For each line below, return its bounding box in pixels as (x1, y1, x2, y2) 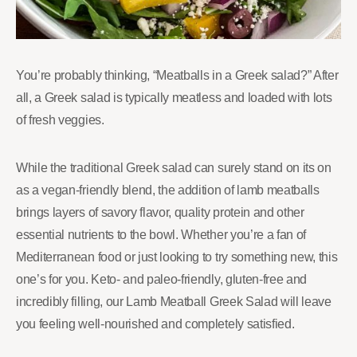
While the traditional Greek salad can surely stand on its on (16, 161, 331, 175)
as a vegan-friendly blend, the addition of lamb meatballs (16, 183, 320, 197)
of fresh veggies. (16, 113, 104, 127)
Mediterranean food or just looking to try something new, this (16, 250, 338, 264)
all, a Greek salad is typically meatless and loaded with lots (16, 91, 332, 104)
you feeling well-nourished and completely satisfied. (16, 317, 295, 331)
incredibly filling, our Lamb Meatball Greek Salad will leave (16, 295, 331, 308)
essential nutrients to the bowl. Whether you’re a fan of (16, 228, 307, 241)
